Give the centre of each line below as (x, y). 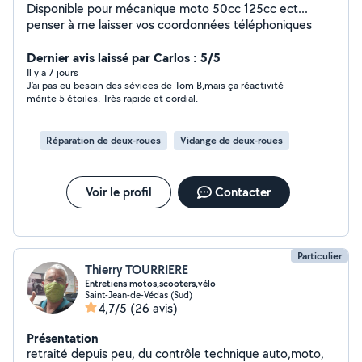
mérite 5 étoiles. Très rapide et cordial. (150, 98)
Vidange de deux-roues (232, 140)
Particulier (320, 256)
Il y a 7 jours (53, 72)
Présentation (63, 338)
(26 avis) (154, 308)
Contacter (242, 192)
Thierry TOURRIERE (137, 269)
